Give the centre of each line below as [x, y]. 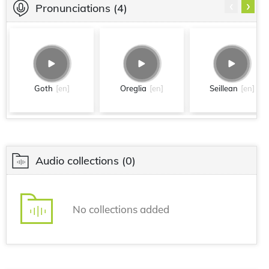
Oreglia [133, 88]
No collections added [121, 209]
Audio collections [77, 160]
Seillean [223, 88]
